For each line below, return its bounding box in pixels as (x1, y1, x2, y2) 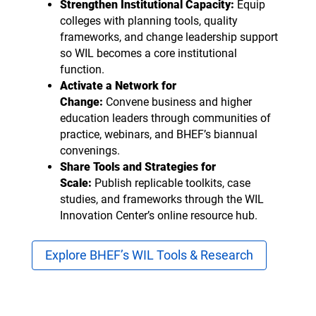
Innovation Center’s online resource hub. (59, 208, 260, 222)
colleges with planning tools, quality (59, 13, 238, 28)
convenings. (59, 143, 123, 157)
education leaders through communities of (59, 111, 271, 125)
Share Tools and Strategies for (59, 159, 216, 174)
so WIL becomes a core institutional (59, 46, 237, 60)
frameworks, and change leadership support (59, 30, 278, 44)
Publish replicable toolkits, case (91, 176, 250, 190)
